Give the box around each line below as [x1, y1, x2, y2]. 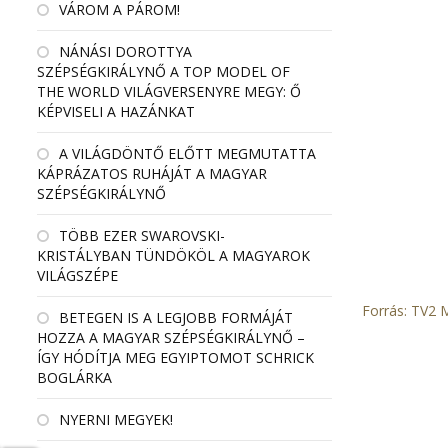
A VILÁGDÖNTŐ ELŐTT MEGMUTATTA [59, 144, 316, 163]
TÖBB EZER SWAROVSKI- [59, 226, 225, 245]
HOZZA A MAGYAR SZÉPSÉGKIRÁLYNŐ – [37, 328, 305, 347]
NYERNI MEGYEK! [59, 410, 173, 429]
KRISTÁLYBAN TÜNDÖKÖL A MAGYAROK [37, 246, 310, 265]
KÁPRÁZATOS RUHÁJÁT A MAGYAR [37, 164, 267, 183]
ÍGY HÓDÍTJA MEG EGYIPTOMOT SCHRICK [37, 348, 314, 367]
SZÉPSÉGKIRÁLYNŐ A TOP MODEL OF [37, 62, 290, 81]
